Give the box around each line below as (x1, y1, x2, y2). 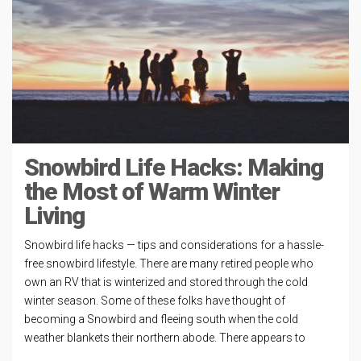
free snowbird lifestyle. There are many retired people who (24, 257, 313, 270)
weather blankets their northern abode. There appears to (24, 331, 305, 344)
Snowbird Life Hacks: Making (24, 153, 323, 181)
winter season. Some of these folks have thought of (24, 294, 285, 307)
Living (24, 201, 85, 230)
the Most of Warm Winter (24, 177, 280, 205)
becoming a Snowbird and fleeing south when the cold (24, 313, 298, 326)
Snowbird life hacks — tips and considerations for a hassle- (24, 239, 324, 251)
